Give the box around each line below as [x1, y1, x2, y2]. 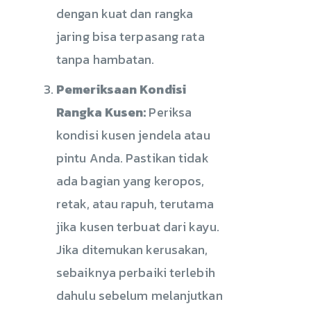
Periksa [146, 102, 192, 121]
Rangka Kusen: [56, 102, 146, 121]
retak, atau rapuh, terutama [56, 194, 214, 213]
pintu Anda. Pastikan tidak [56, 148, 209, 167]
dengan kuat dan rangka [56, 3, 194, 23]
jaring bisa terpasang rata [56, 26, 205, 46]
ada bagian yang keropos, [56, 171, 205, 190]
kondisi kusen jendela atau [56, 125, 210, 144]
